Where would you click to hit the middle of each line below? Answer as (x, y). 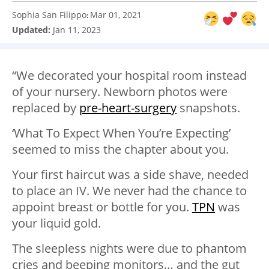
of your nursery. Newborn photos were (120, 92)
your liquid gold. (56, 223)
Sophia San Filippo (49, 15)
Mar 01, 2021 (116, 15)
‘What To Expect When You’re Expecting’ (121, 133)
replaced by (46, 108)
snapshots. (208, 108)
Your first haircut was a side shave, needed (130, 175)
